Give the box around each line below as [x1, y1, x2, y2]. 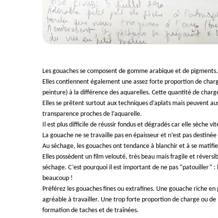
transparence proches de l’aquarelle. [42, 110, 142, 118]
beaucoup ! [42, 175, 73, 182]
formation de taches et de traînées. [42, 207, 139, 215]
